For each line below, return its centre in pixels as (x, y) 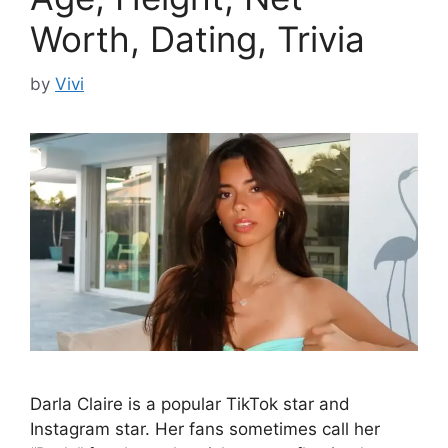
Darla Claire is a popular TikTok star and (190, 404)
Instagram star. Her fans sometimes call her (205, 429)
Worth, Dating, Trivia (197, 39)
